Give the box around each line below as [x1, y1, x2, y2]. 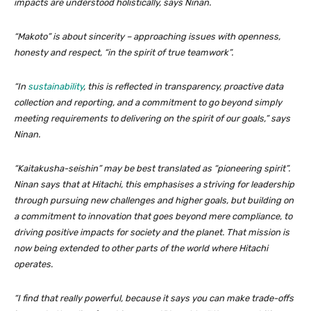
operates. [14, 259, 53, 270]
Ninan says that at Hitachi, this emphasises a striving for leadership [14, 179, 294, 190]
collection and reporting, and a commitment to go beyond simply [14, 97, 282, 108]
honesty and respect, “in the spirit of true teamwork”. [14, 47, 233, 58]
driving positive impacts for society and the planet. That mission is [14, 227, 289, 238]
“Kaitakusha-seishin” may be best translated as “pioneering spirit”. [14, 163, 290, 174]
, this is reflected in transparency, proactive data [83, 81, 283, 92]
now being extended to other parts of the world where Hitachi [14, 243, 268, 254]
